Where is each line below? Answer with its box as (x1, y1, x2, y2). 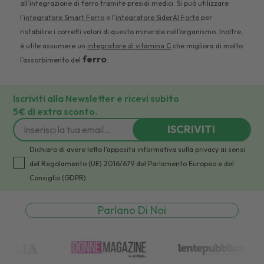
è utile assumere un (20, 41, 88, 51)
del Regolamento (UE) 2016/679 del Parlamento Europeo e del (29, 159, 235, 169)
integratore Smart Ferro (24, 13, 105, 22)
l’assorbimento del (20, 55, 83, 65)
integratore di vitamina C (87, 41, 171, 51)
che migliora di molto (171, 41, 243, 51)
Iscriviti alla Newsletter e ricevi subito (13, 93, 180, 105)
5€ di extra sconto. (13, 105, 98, 118)
